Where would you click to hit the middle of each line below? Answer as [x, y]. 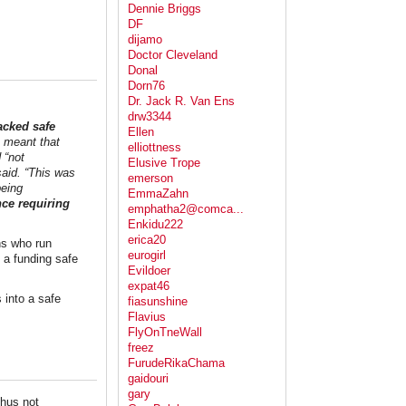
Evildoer [149, 271]
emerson [150, 179]
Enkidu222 [155, 225]
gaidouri [148, 379]
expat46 [149, 286]
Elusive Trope [164, 163]
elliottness [155, 148]
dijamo [145, 40]
